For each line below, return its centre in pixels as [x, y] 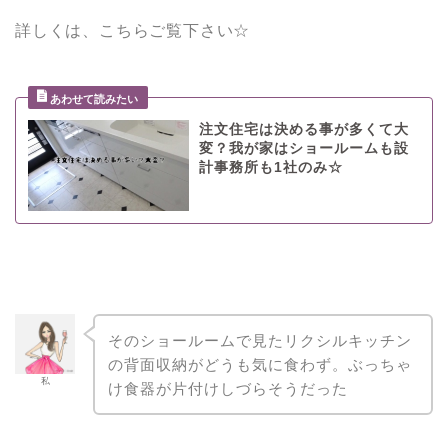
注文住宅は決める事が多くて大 [303, 130]
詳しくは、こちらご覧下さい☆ [133, 31]
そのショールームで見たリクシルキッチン [259, 340]
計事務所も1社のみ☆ [270, 168]
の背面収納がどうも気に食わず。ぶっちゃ [259, 364]
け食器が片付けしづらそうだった [227, 388]
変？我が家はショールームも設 [303, 149]
